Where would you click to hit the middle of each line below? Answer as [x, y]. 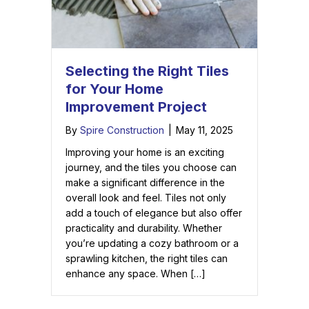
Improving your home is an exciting [145, 152]
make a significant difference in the [145, 183]
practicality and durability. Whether [144, 228]
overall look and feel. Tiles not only [146, 198]
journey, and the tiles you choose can [151, 168]
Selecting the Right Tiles [147, 71]
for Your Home [114, 89]
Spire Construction [122, 130]
